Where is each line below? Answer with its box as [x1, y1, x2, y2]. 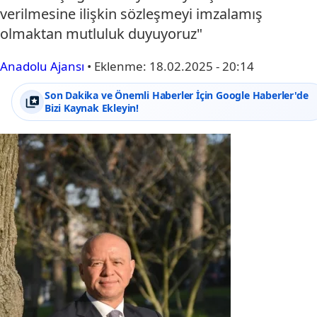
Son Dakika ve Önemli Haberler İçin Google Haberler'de [45, 88, 309, 102]
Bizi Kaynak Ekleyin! [45, 101, 139, 115]
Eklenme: [94, 58, 149, 74]
